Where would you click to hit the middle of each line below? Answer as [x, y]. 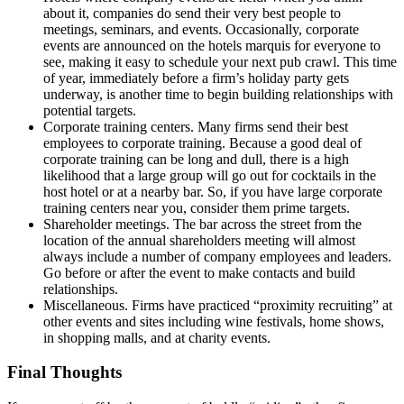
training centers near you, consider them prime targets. [197, 207]
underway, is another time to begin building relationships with [218, 94]
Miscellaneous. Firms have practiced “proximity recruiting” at [218, 305]
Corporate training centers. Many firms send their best [196, 126]
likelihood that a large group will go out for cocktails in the [210, 175]
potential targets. [90, 110]
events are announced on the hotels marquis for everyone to [212, 45]
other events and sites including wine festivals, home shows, [214, 321]
